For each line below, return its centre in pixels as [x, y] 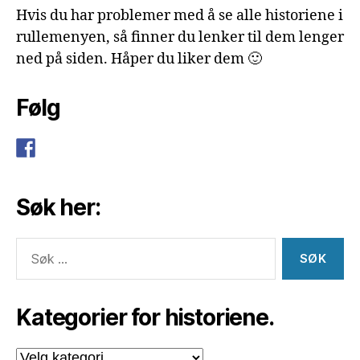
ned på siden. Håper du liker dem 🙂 [139, 59]
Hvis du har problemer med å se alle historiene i [180, 15]
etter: [26, 262]
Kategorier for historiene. [145, 317]
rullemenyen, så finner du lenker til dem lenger [180, 37]
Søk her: [58, 207]
